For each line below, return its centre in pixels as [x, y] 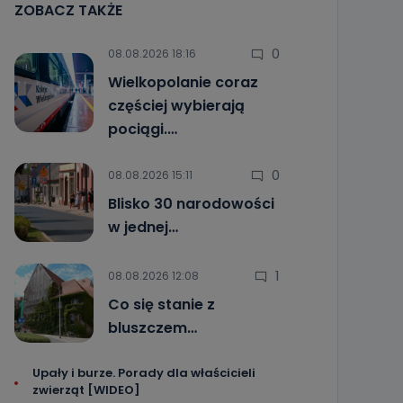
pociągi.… [142, 129]
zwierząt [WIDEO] [86, 390]
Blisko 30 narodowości [191, 204]
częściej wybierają [176, 106]
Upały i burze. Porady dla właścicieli [143, 373]
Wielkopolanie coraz [183, 82]
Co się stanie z [161, 304]
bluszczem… [152, 328]
